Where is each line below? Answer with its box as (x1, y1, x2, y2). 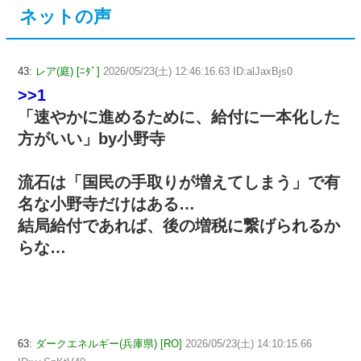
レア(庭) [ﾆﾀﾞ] (35, 64, 100, 77)
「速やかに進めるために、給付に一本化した (18, 107, 340, 126)
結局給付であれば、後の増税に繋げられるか (18, 216, 340, 234)
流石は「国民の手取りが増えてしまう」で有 (18, 172, 340, 191)
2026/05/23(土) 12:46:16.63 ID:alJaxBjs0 (103, 64, 293, 77)
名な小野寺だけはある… (18, 194, 195, 213)
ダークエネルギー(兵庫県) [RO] (35, 337, 182, 350)
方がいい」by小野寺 (18, 129, 165, 147)
